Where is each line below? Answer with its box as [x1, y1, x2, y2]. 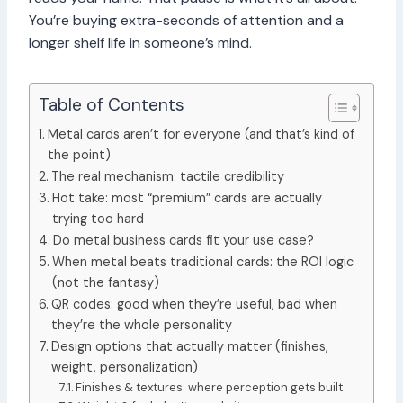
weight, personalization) [50, 359, 198, 376]
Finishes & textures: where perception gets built [76, 380, 344, 396]
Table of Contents [39, 94, 184, 117]
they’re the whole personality [50, 317, 232, 334]
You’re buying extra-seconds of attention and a [29, 11, 344, 31]
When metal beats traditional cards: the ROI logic [51, 254, 354, 271]
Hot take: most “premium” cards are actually [51, 190, 322, 207]
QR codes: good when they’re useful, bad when [50, 296, 337, 313]
